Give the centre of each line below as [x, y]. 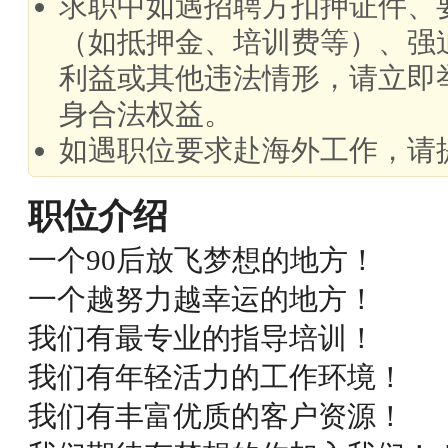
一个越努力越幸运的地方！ [202, 299]
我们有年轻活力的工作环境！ [216, 377]
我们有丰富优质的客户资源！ [216, 416]
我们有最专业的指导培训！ [202, 338]
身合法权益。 [146, 114]
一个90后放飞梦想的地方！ [202, 260]
